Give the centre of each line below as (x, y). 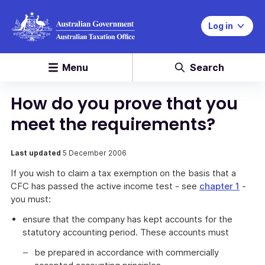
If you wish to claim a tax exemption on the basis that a (123, 173)
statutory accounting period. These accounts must (130, 232)
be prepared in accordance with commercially (127, 252)
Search (207, 67)
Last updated (37, 153)
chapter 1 (219, 186)
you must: (31, 199)
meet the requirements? (113, 125)
